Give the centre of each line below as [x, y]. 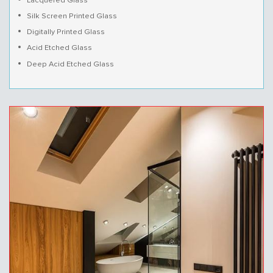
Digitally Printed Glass [66, 32]
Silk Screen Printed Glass [72, 16]
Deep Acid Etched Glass [70, 64]
